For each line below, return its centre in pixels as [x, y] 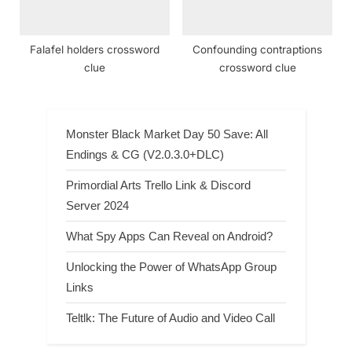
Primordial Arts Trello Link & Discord [158, 185]
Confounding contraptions [257, 49]
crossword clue [257, 67]
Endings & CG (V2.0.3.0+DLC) [145, 154]
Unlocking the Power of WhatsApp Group [171, 267]
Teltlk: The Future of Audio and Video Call [170, 318]
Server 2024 [97, 205]
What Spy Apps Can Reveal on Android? [169, 236]
